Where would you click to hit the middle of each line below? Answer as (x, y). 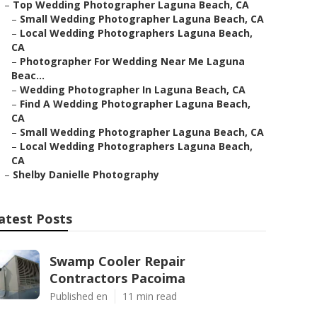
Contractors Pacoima (117, 278)
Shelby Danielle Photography (86, 174)
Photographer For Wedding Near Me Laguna (132, 61)
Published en (79, 296)
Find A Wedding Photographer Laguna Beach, (135, 104)
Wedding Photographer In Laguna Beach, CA (133, 90)
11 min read (150, 296)
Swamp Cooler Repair (117, 261)
